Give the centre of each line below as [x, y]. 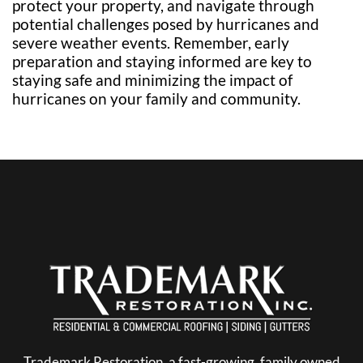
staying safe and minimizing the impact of [152, 80]
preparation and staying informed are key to [162, 61]
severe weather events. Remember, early [151, 43]
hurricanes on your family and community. [156, 98]
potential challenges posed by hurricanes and [166, 24]
